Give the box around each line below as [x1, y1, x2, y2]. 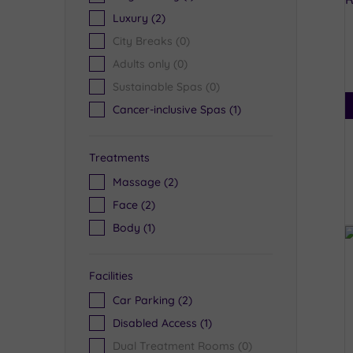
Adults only [113, 57, 170, 71]
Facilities [89, 269, 133, 283]
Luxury [113, 11, 148, 25]
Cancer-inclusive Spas [113, 102, 226, 117]
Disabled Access [113, 316, 197, 330]
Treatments [89, 150, 150, 165]
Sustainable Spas [113, 80, 203, 94]
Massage [113, 175, 161, 189]
